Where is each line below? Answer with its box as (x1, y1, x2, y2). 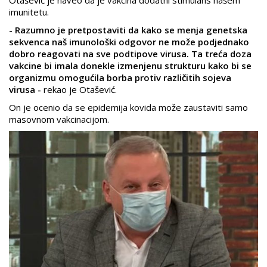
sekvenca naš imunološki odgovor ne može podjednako (9, 36, 249, 48)
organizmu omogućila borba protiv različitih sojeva (9, 72, 231, 84)
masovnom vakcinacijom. (9, 113, 109, 126)
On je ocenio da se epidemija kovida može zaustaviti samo (9, 101, 248, 114)
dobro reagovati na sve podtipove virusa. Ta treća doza (9, 48, 252, 60)
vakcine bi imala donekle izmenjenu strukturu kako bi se (9, 60, 252, 72)
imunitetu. (9, 6, 49, 18)
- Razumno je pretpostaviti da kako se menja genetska (9, 24, 247, 36)
